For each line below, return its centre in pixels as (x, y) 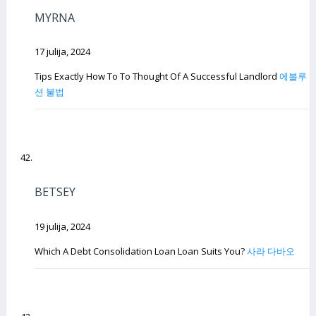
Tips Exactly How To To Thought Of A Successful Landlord (157, 77)
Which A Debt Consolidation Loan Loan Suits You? (141, 251)
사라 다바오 (271, 251)
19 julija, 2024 (62, 226)
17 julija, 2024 (62, 52)
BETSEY (55, 192)
